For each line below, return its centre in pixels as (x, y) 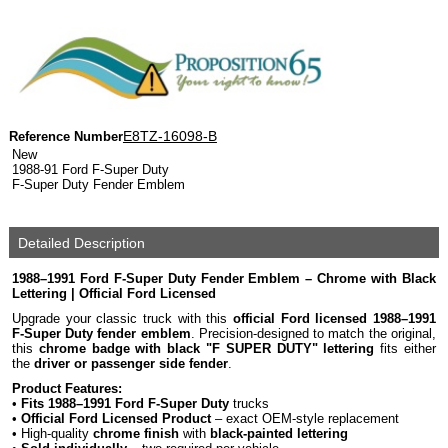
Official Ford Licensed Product (115, 418)
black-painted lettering (278, 433)
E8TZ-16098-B (169, 136)
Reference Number (65, 136)
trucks (248, 403)
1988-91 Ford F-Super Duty (90, 169)
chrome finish (135, 433)
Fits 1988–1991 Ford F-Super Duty (124, 403)
